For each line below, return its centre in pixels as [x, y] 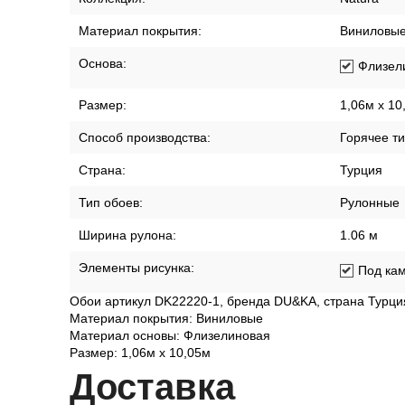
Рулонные [370, 202]
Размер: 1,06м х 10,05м [140, 353]
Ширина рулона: [127, 235]
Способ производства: [145, 137]
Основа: [103, 63]
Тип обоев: [111, 202]
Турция [361, 170]
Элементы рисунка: [137, 268]
